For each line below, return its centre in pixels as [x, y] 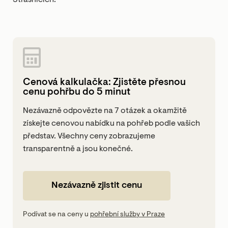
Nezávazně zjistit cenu [97, 186]
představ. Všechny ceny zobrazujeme [89, 136]
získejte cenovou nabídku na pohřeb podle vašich [111, 124]
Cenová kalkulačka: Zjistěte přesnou [104, 83]
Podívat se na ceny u [56, 215]
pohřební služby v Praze [127, 215]
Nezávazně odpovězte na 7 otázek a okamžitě [105, 111]
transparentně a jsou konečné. [78, 149]
